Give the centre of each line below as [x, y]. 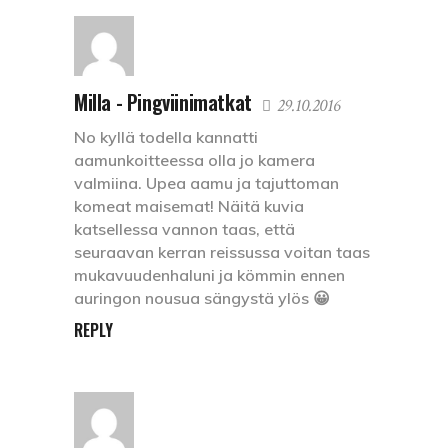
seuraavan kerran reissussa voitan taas [222, 251]
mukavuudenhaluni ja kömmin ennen [209, 274]
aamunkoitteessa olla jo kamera [194, 159]
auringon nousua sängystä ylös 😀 [202, 297]
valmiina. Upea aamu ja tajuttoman [206, 182]
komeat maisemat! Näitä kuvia [189, 205]
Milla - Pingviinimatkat [163, 101]
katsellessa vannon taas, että [184, 228]
